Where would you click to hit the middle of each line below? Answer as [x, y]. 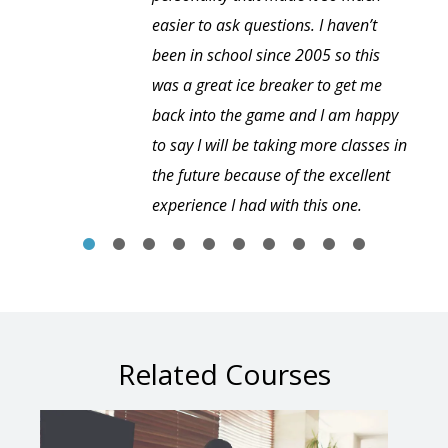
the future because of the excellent [271, 175]
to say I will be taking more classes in [279, 145]
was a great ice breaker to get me [267, 85]
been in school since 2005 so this [266, 55]
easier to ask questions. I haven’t [264, 25]
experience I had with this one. [257, 205]
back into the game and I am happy [275, 115]
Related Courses [224, 374]
